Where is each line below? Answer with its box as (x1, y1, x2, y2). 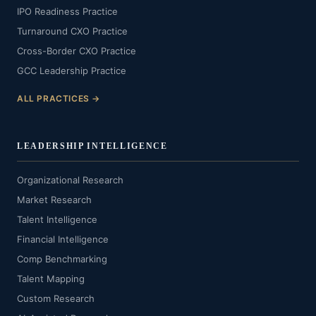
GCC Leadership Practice (17, 65, 126, 76)
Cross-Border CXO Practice (17, 45, 136, 56)
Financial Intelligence (17, 233, 109, 245)
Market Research (17, 194, 92, 205)
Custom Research (17, 293, 95, 304)
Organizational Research (17, 174, 123, 186)
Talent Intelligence (17, 214, 97, 225)
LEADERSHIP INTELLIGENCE (17, 141, 168, 151)
